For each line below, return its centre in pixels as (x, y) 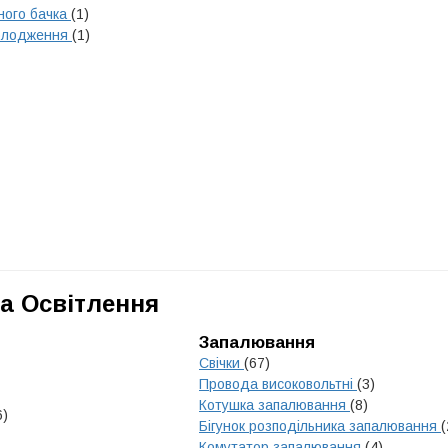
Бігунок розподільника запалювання (320, 426)
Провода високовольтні (278, 384)
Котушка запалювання (274, 405)
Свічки (221, 363)
